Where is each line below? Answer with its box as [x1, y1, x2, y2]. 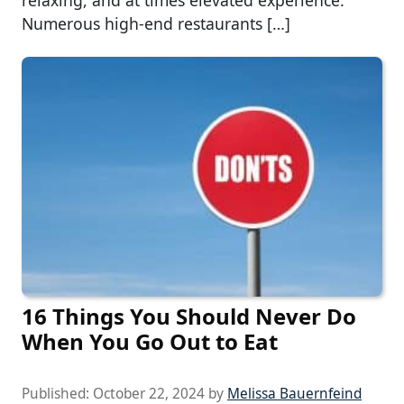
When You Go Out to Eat [22, 326, 278, 357]
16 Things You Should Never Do [22, 301, 356, 332]
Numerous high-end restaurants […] [22, 12, 290, 34]
